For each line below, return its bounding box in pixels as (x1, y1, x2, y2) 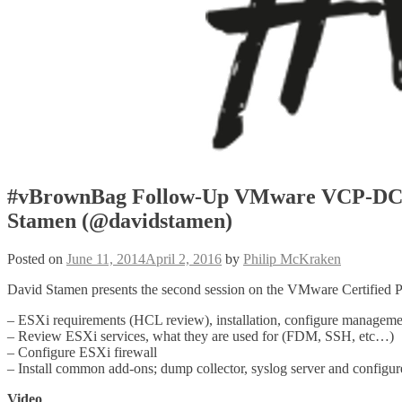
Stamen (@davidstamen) (7, 208, 232, 232)
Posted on (7, 250, 66, 267)
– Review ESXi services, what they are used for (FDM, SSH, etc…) (7, 328, 394, 344)
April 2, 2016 (145, 250, 222, 267)
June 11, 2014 (66, 250, 145, 267)
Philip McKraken (243, 250, 341, 267)
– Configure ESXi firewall (7, 344, 157, 360)
